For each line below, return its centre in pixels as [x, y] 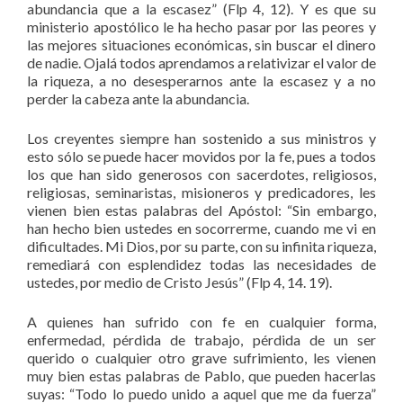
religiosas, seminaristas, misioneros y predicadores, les [201, 192]
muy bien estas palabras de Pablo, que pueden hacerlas [201, 375]
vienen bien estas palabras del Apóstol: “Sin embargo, [201, 210]
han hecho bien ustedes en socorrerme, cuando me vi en [201, 228]
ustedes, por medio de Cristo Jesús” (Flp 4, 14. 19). [179, 282]
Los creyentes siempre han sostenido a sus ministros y [201, 138]
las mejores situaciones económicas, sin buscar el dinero [201, 44]
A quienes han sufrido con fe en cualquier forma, [201, 321]
